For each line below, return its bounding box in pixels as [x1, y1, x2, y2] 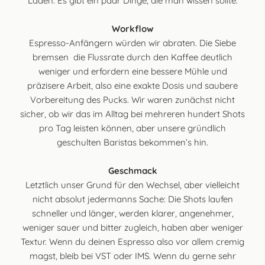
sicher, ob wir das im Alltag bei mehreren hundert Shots [20, 108, 245, 119]
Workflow [111, 22, 154, 34]
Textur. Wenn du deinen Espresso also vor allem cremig [21, 235, 244, 247]
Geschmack [108, 164, 157, 176]
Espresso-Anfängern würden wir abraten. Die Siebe [29, 37, 236, 49]
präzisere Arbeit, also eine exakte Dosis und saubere [27, 79, 238, 91]
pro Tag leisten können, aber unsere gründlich [39, 122, 226, 134]
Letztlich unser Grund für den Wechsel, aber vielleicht [25, 179, 240, 190]
